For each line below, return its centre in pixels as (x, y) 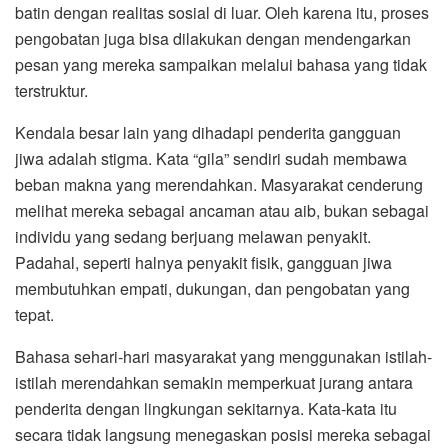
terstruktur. (51, 90)
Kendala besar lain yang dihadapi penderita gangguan (208, 132)
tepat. (34, 314)
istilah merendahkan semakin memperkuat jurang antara (214, 382)
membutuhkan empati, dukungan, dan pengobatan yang (212, 288)
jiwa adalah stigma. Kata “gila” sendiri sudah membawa (211, 158)
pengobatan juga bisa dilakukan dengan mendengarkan (213, 38)
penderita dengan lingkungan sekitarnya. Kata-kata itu (206, 408)
